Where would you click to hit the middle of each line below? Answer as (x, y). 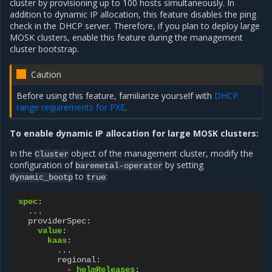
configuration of (42, 165)
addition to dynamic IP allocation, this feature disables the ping (133, 14)
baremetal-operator (119, 165)
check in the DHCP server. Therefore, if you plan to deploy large (135, 25)
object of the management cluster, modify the (161, 153)
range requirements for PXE (71, 107)
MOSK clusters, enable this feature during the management (126, 37)
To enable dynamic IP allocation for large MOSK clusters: (134, 133)
